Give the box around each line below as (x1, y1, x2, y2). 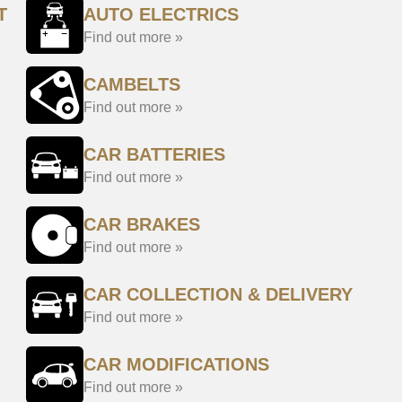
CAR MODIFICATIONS (83, 354, 269, 374)
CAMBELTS (83, 74, 180, 94)
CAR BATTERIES (83, 144, 225, 164)
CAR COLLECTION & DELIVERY (83, 284, 353, 304)
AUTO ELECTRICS (83, 4, 239, 24)
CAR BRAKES (83, 214, 200, 234)
